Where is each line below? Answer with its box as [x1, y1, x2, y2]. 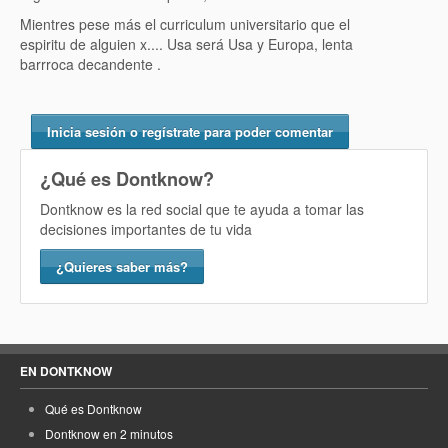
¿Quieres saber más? [56, 257, 188, 276]
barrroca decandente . [20, 54, 161, 74]
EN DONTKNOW [20, 362, 112, 380]
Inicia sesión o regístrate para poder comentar [46, 122, 333, 141]
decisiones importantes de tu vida [40, 219, 252, 239]
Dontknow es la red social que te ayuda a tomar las [40, 199, 364, 219]
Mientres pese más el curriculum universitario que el [20, 14, 350, 34]
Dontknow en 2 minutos [45, 425, 173, 442]
